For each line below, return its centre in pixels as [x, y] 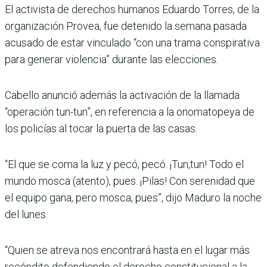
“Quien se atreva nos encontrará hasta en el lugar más [127, 250]
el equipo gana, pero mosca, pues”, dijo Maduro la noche [133, 197]
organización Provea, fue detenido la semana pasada [126, 26]
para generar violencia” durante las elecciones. [111, 59]
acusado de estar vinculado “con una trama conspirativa [132, 42]
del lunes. [26, 214]
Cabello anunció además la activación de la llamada [122, 95]
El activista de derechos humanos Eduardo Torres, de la [132, 9]
